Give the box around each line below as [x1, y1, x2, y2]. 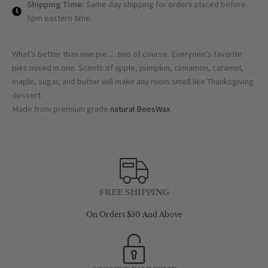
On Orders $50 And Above [86, 209, 182, 219]
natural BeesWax [108, 103, 170, 115]
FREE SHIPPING [99, 187, 169, 197]
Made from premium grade [12, 103, 108, 115]
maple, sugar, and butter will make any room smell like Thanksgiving [12, 76, 254, 87]
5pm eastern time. [27, 13, 92, 24]
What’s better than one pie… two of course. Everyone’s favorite [12, 48, 242, 60]
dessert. [12, 90, 42, 101]
